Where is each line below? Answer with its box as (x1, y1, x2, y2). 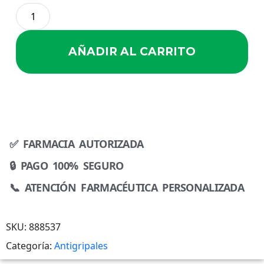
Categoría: (6, 239, 54, 253)
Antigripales (54, 239, 108, 253)
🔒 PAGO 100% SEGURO (9, 159, 124, 173)
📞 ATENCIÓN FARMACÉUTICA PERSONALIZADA (9, 180, 245, 195)
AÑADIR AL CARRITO (68, 45, 196, 59)
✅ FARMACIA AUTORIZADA (9, 137, 144, 151)
